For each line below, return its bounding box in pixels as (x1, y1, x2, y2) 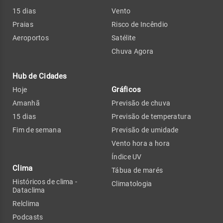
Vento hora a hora (111, 139, 170, 147)
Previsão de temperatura (111, 112, 191, 120)
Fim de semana (12, 125, 61, 134)
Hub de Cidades (12, 71, 67, 81)
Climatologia (111, 179, 152, 188)
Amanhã (12, 99, 40, 107)
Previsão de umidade (111, 125, 179, 134)
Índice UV (111, 152, 142, 161)
